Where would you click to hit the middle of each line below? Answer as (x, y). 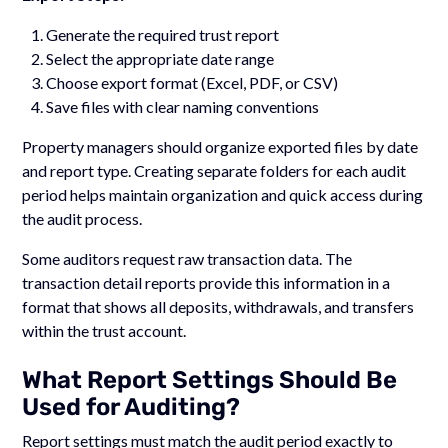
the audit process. (82, 218)
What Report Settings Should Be (210, 379)
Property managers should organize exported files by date (220, 146)
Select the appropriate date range (160, 58)
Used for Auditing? (131, 406)
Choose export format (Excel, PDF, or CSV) (192, 82)
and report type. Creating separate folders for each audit (214, 170)
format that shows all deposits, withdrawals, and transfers (218, 306)
